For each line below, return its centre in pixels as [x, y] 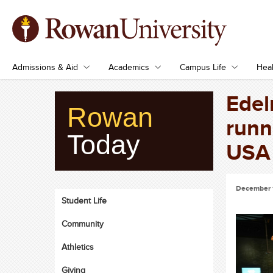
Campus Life [203, 67]
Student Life [84, 200]
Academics [129, 67]
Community [83, 224]
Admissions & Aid [45, 67]
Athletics [78, 247]
